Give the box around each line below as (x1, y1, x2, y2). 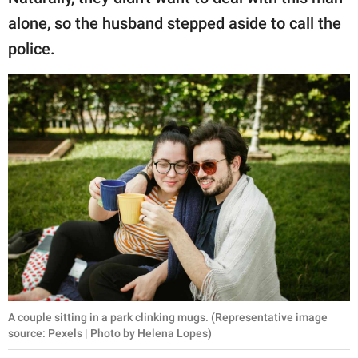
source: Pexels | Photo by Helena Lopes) (8, 327, 212, 340)
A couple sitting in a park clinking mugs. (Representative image (8, 311, 328, 324)
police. (8, 38, 59, 58)
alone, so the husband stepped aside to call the (8, 13, 341, 33)
